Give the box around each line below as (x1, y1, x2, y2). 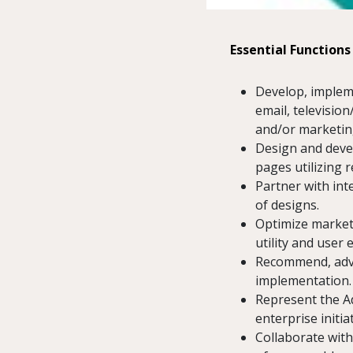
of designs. (255, 196, 319, 214)
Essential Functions (230, 41, 351, 59)
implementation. (255, 272, 351, 290)
